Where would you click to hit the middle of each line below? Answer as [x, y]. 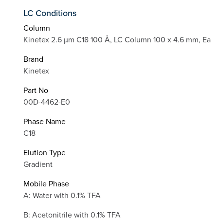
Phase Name [45, 121]
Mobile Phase [46, 184]
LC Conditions [50, 13]
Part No [36, 90]
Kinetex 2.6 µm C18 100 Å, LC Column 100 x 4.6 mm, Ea [117, 40]
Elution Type [45, 153]
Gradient [38, 164]
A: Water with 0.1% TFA [62, 195]
